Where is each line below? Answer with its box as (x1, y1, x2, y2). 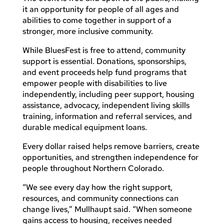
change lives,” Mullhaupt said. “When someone (22, 203, 192, 214)
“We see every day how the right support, (22, 181, 172, 192)
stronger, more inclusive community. (22, 25, 153, 36)
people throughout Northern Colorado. (22, 162, 164, 173)
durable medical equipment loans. (22, 121, 147, 132)
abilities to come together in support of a (22, 14, 171, 25)
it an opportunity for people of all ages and (22, 3, 179, 14)
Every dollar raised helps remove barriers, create (22, 140, 199, 151)
